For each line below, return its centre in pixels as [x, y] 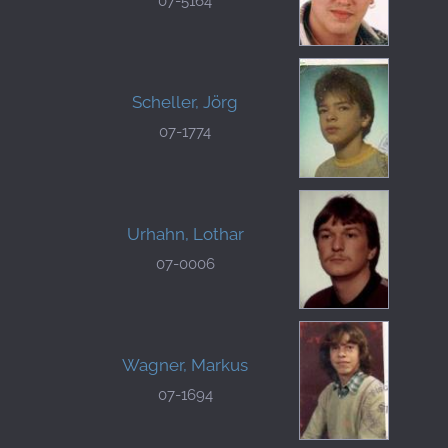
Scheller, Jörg [185, 102]
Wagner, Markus [185, 364]
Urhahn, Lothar [185, 233]
